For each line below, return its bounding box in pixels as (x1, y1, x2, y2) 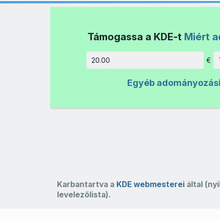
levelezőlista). (56, 190, 111, 199)
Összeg (189, 60, 215, 69)
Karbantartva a (56, 179, 116, 189)
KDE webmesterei (116, 179, 185, 189)
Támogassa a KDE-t (87, 30, 184, 43)
